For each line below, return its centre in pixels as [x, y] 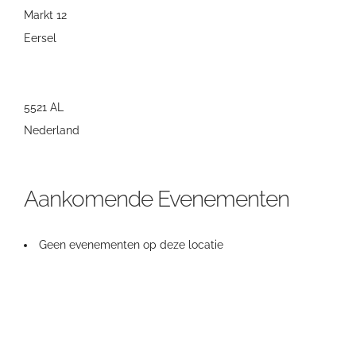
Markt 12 [45, 15]
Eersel [40, 38]
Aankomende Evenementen [157, 199]
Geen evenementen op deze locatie [131, 245]
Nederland [52, 130]
